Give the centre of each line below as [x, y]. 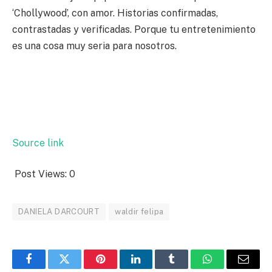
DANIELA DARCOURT [59, 212]
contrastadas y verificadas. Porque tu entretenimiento [134, 30]
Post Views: [41, 174]
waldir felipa [139, 212]
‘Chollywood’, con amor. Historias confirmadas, [115, 13]
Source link [38, 143]
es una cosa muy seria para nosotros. [94, 46]
